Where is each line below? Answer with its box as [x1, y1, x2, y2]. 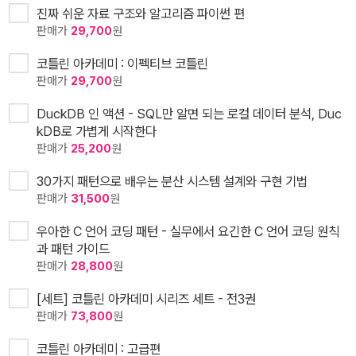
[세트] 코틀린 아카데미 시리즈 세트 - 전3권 [37, 290, 256, 307]
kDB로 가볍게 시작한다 [37, 122, 157, 139]
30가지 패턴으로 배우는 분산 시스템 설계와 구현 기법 [37, 172, 308, 189]
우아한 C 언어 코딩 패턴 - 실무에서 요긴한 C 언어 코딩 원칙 [37, 222, 339, 239]
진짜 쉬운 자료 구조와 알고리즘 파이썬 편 [37, 5, 245, 21]
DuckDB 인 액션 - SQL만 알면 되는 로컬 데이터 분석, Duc [37, 105, 342, 122]
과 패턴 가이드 [37, 240, 110, 257]
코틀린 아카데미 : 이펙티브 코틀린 [37, 55, 208, 72]
